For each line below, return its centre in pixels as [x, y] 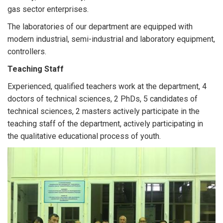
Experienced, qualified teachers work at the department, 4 [107, 86]
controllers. [27, 52]
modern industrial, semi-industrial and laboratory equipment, [111, 39]
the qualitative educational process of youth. [84, 136]
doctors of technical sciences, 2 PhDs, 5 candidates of [103, 99]
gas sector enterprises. [48, 9]
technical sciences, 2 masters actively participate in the [104, 111]
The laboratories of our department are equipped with [100, 27]
